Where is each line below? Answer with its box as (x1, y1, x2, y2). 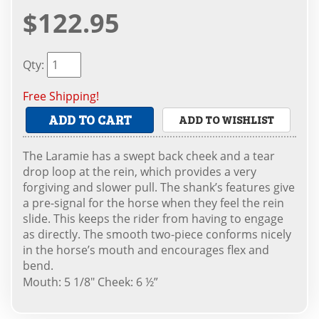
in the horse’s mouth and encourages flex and (23, 241, 269, 258)
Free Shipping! (23, 88, 99, 104)
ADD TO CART (48, 110, 132, 128)
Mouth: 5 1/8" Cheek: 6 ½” (23, 273, 158, 290)
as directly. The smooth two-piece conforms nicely (23, 226, 291, 242)
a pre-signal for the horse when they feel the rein (23, 194, 284, 211)
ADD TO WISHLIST (179, 112, 275, 127)
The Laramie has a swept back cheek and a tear (23, 147, 275, 164)
